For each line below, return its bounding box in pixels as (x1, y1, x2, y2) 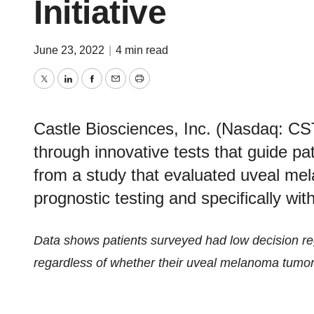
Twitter (43, 81, 81, 96)
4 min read (116, 44, 168, 56)
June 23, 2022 (34, 44, 107, 56)
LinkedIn (67, 81, 115, 96)
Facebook (90, 81, 146, 96)
